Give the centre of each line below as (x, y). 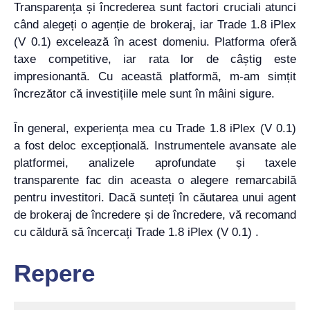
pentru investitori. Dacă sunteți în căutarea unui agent (155, 198)
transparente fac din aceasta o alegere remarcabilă (155, 180)
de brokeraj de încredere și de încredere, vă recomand (155, 215)
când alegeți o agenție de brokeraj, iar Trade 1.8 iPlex (155, 24)
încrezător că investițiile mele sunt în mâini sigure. (144, 93)
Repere (54, 273)
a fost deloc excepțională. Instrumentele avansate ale (155, 146)
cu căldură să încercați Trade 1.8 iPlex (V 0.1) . (136, 232)
